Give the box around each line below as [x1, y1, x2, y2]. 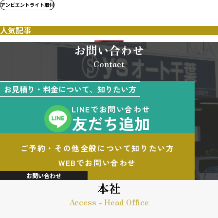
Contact [93, 58, 125, 70]
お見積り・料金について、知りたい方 [4, 83, 136, 95]
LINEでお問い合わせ [71, 103, 151, 115]
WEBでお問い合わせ [58, 157, 136, 168]
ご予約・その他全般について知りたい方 [20, 142, 175, 154]
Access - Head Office [69, 196, 149, 208]
